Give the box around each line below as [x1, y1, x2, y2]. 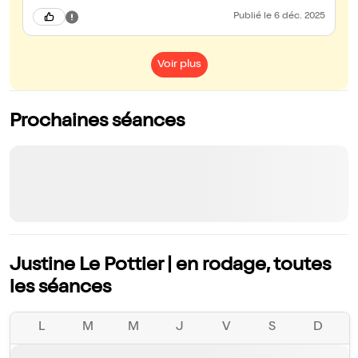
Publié [233, 12, 264, 22]
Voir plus [157, 59, 201, 71]
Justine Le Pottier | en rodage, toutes [10, 257, 331, 276]
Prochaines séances [10, 113, 185, 133]
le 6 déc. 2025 [264, 12, 325, 22]
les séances [10, 279, 111, 299]
